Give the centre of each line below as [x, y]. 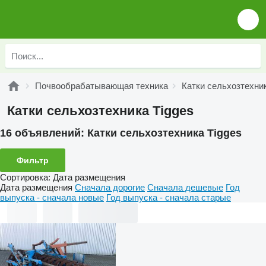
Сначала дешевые [185, 187]
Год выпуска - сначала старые [169, 197]
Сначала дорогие [110, 187]
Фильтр [33, 160]
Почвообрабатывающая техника [102, 86]
